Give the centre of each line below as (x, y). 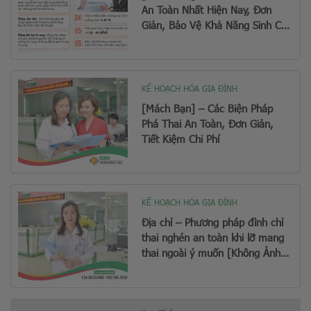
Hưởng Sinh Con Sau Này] (201, 268)
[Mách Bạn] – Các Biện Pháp (208, 109)
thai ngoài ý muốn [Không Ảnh (211, 253)
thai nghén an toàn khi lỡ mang (213, 238)
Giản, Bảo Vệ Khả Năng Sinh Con (217, 25)
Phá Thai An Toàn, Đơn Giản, (208, 124)
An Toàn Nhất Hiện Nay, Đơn (207, 9)
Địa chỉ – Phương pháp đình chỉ (213, 222)
